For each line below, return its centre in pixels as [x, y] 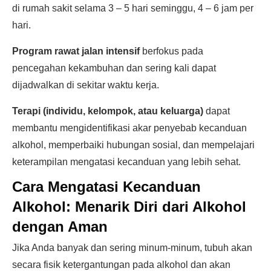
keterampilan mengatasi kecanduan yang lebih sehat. [126, 162]
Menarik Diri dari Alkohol [161, 207]
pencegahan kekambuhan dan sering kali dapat [114, 68]
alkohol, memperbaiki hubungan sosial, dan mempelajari [133, 145]
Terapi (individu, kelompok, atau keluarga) [108, 111]
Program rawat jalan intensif [76, 51]
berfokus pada [171, 51]
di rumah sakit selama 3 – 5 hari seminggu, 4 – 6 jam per [133, 8]
